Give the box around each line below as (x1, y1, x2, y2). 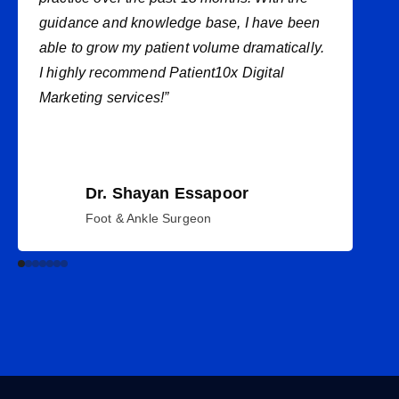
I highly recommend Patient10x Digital (39, 65, 284, 80)
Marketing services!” (39, 90, 169, 105)
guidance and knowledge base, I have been (39, 15, 321, 30)
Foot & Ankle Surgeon (85, 211, 212, 225)
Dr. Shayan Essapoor (85, 184, 249, 202)
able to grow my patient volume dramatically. (39, 40, 325, 55)
